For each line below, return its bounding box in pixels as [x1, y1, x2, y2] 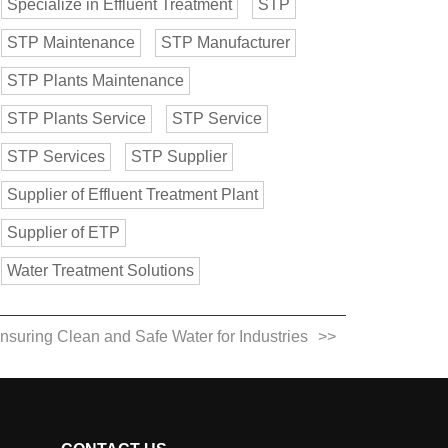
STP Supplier [131, 148, 227, 166]
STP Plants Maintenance [7, 72, 184, 90]
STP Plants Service [7, 110, 146, 128]
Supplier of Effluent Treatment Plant [7, 186, 258, 204]
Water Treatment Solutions [7, 262, 194, 280]
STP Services [7, 148, 105, 166]
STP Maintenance [7, 34, 135, 52]
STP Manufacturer [161, 34, 290, 52]
